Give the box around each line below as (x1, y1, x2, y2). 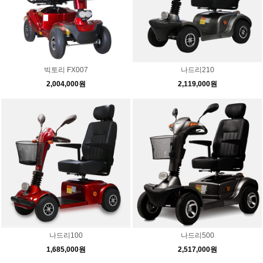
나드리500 (180, 231, 214, 240)
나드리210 (180, 66, 214, 74)
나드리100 (49, 231, 83, 240)
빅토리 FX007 (43, 66, 88, 74)
